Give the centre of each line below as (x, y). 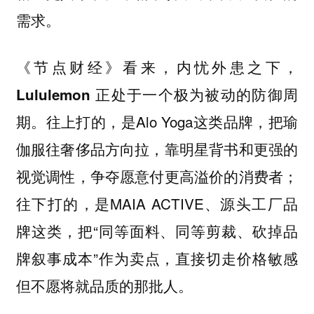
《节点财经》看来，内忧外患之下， (157, 67)
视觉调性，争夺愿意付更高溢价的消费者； (157, 176)
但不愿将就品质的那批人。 (104, 285)
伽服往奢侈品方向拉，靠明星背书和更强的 (157, 148)
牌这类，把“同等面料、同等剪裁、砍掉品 (157, 230)
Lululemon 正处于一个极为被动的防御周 (157, 94)
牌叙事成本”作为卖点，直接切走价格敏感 (157, 258)
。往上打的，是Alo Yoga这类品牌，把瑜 (165, 121)
